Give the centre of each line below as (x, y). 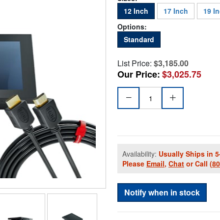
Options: (132, 27)
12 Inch (136, 11)
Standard (139, 40)
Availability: (140, 154)
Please (134, 164)
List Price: (135, 63)
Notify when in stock (162, 192)
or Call (197, 164)
